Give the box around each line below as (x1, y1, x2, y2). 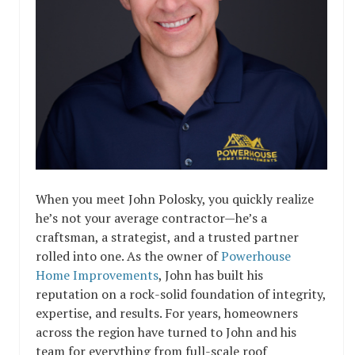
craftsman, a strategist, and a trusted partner (36, 228, 299, 246)
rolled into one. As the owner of (36, 247, 221, 265)
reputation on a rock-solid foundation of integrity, (36, 285, 326, 303)
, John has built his (158, 266, 263, 284)
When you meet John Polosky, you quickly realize (36, 190, 314, 208)
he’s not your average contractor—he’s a (36, 209, 267, 227)
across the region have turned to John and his (36, 323, 296, 341)
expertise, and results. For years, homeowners (36, 304, 298, 322)
